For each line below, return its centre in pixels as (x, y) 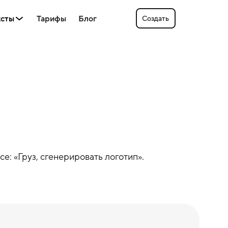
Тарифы (52, 18)
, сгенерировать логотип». (90, 156)
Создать (155, 18)
